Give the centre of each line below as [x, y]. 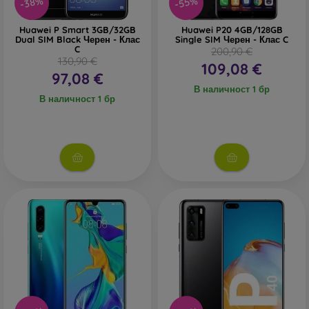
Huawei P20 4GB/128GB [232, 30]
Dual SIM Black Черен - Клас [77, 39]
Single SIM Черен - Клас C [232, 39]
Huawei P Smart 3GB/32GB [77, 30]
